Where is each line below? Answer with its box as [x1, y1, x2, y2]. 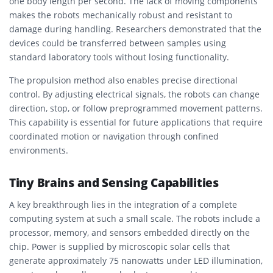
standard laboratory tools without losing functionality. [9, 51, 229, 63]
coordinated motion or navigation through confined [9, 130, 219, 142]
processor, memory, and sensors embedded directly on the [9, 226, 250, 238]
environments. [9, 144, 68, 156]
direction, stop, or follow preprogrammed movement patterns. [9, 102, 263, 114]
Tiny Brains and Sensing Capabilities [9, 174, 219, 191]
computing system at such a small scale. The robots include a [9, 212, 260, 224]
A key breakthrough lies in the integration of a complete [9, 198, 237, 210]
